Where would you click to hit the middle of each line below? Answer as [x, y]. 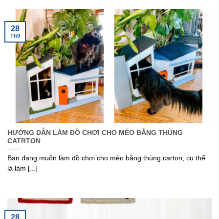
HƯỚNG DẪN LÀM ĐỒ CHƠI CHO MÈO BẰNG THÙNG [95, 133]
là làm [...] [22, 168]
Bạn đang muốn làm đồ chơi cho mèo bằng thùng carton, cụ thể [106, 158]
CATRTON [24, 141]
